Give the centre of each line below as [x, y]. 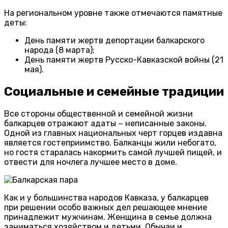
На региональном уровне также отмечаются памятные [113, 13]
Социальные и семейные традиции [114, 91]
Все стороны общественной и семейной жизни [98, 113]
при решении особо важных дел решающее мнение [106, 207]
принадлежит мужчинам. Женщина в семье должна [108, 217]
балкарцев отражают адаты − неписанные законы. [105, 123]
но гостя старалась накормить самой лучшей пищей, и [113, 152]
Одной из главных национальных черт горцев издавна [113, 133]
